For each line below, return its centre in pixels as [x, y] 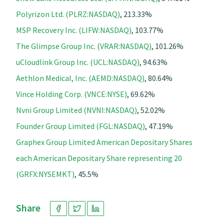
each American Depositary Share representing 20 [99, 158]
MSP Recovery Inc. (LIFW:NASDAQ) [74, 30]
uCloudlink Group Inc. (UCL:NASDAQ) [78, 62]
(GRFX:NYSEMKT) [45, 174]
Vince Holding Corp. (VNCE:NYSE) [71, 94]
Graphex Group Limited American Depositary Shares [104, 142]
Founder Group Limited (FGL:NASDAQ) [80, 126]
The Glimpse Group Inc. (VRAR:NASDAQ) [84, 46]
